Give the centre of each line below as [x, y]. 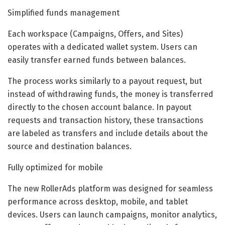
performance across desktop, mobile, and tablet [98, 201]
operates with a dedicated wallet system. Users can [102, 47]
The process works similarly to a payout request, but [105, 81]
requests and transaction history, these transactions [105, 120]
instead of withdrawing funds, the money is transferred [110, 94]
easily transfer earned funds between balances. [97, 60]
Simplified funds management [64, 13]
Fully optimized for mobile [55, 167]
